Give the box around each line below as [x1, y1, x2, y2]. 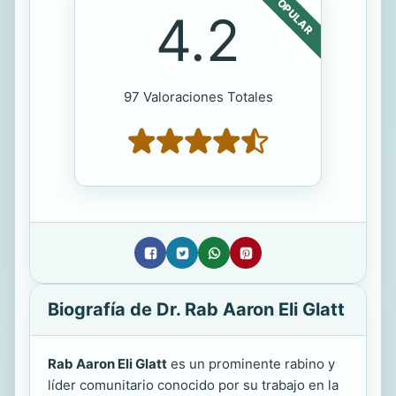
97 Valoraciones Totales [123, 88, 273, 106]
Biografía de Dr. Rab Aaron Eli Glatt [48, 299, 345, 321]
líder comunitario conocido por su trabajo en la [48, 377, 339, 394]
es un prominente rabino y [167, 355, 335, 373]
